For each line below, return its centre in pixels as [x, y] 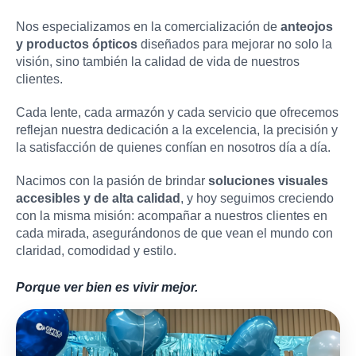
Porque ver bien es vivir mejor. [107, 287]
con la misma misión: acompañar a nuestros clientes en [172, 215]
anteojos [307, 26]
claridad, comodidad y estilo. [96, 250]
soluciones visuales [268, 180]
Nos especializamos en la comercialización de [148, 26]
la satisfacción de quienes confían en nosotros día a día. [173, 147]
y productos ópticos [77, 44]
